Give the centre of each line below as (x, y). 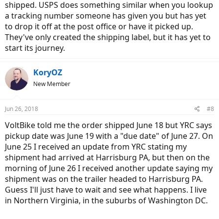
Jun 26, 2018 (22, 109)
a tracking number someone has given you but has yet (106, 16)
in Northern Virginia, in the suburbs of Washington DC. (106, 200)
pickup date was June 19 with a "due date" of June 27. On (109, 136)
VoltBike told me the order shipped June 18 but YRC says (109, 125)
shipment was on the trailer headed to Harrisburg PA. (104, 179)
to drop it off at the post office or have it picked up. (99, 26)
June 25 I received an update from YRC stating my (96, 147)
